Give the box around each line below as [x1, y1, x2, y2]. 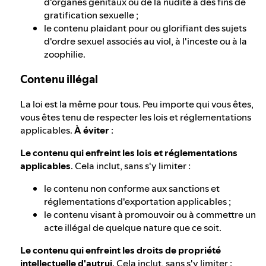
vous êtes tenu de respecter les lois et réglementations [20, 110, 251, 124]
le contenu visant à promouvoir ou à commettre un [44, 208, 256, 221]
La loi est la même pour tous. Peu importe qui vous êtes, [20, 97, 254, 111]
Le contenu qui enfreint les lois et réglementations [20, 146, 237, 160]
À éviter [74, 123, 109, 137]
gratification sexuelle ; [44, 8, 138, 21]
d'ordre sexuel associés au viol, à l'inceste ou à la [44, 34, 247, 47]
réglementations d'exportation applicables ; [44, 195, 231, 208]
